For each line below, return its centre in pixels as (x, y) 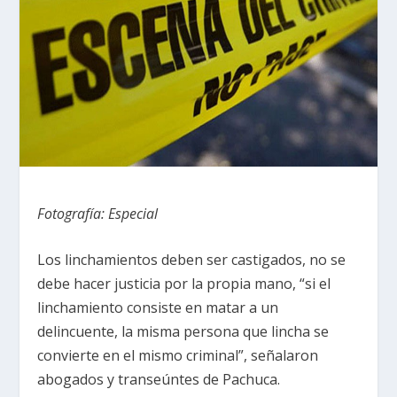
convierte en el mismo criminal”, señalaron (178, 356)
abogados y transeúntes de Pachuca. (159, 380)
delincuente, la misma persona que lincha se (183, 332)
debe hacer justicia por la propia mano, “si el (184, 284)
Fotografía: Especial (98, 213)
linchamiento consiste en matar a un (158, 308)
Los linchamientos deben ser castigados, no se (192, 260)
